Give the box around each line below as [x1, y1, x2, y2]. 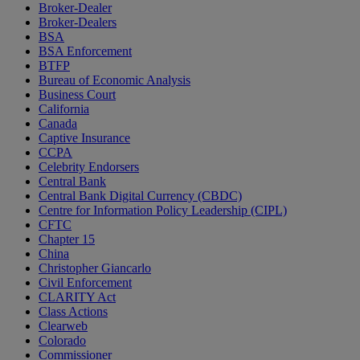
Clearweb [39, 319, 88, 333]
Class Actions [39, 305, 108, 319]
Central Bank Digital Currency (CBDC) [39, 189, 242, 203]
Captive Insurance [39, 131, 130, 145]
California [39, 102, 89, 117]
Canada [39, 117, 77, 131]
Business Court [39, 88, 116, 102]
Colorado [39, 333, 86, 348]
